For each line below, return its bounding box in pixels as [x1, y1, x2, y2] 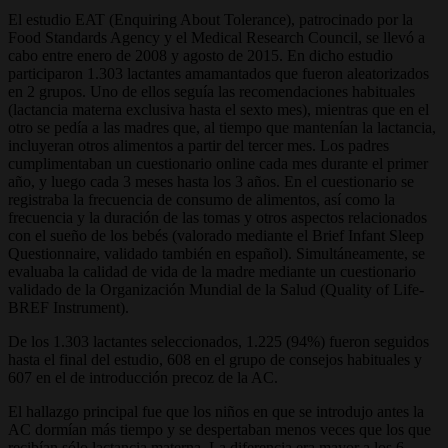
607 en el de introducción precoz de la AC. [8, 368, 278, 386]
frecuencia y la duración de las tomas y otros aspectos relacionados [8, 208, 427, 226]
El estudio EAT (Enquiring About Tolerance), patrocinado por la [8, 10, 413, 28]
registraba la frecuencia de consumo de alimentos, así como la [8, 190, 395, 208]
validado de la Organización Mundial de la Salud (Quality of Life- [8, 280, 424, 298]
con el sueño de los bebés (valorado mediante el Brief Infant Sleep [8, 226, 424, 244]
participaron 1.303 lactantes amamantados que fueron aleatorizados [8, 64, 429, 82]
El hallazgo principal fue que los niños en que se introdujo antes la [8, 402, 424, 420]
